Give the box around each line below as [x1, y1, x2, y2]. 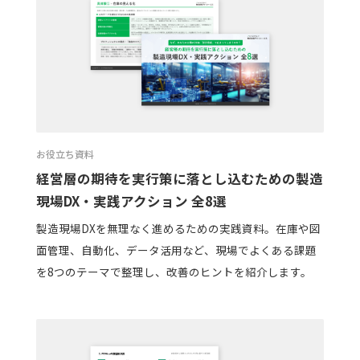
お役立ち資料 [35, 147, 94, 162]
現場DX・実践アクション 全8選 [35, 190, 227, 211]
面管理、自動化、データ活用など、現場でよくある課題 [35, 242, 317, 259]
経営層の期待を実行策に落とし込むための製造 [35, 168, 323, 188]
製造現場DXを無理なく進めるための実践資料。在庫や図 [35, 220, 321, 237]
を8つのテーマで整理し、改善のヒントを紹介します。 [35, 264, 312, 280]
